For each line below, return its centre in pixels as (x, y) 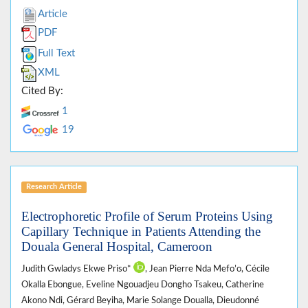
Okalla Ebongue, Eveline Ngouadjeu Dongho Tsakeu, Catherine (143, 285)
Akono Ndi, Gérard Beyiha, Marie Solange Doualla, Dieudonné (140, 301)
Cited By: (42, 91)
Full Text (56, 54)
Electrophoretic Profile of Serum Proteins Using (147, 217)
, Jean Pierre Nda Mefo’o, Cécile (207, 269)
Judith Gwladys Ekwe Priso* (77, 269)
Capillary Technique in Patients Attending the (141, 232)
